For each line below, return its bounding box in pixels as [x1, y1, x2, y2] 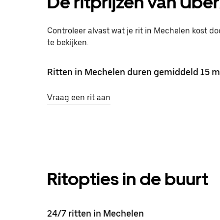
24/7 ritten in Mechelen [47, 208, 144, 219]
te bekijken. [47, 37, 88, 47]
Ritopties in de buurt [47, 168, 208, 190]
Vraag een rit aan [47, 92, 110, 102]
